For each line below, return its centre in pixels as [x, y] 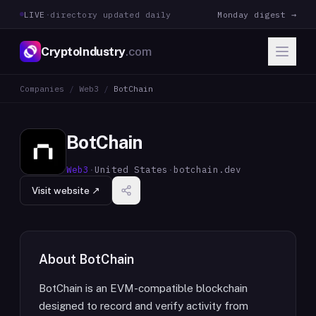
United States [131, 169]
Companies [42, 89]
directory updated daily [111, 14]
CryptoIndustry [84, 51]
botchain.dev [207, 169]
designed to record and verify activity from [144, 306]
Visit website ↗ [66, 190]
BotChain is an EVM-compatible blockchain [143, 288]
